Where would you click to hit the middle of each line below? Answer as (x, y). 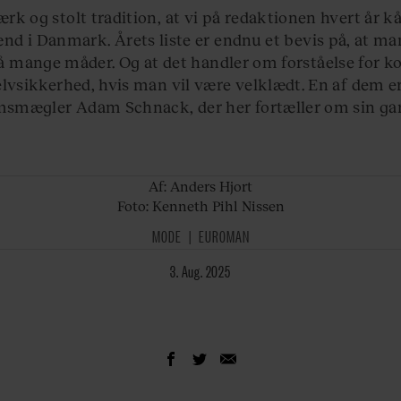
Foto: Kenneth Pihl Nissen (200, 206)
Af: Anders (182, 186)
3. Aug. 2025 (205, 270)
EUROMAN (224, 236)
